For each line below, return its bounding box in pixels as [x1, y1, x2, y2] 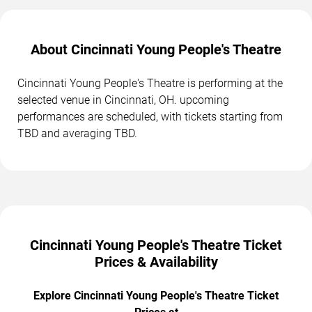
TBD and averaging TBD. [17, 126, 137, 140]
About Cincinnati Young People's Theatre [31, 40, 281, 58]
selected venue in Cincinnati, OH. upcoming [17, 93, 229, 107]
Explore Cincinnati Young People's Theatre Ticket [33, 288, 279, 302]
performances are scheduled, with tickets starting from [17, 109, 283, 123]
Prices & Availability [94, 253, 218, 270]
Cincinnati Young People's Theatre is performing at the [17, 76, 283, 90]
